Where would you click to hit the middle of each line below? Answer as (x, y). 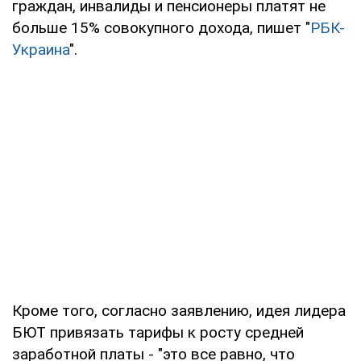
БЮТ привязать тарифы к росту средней (158, 332)
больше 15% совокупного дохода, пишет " (161, 27)
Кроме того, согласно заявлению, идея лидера (179, 310)
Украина (41, 49)
